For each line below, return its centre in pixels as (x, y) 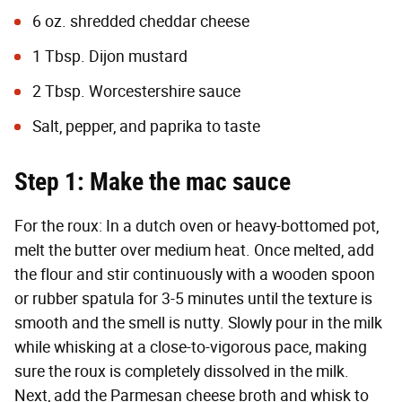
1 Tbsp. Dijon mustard (110, 56)
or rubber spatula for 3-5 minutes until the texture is (193, 298)
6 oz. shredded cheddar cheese (141, 21)
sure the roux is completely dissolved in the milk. (182, 371)
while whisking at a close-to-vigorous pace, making (191, 347)
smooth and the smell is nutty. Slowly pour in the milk (198, 323)
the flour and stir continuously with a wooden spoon (195, 274)
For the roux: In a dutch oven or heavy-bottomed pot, (197, 226)
